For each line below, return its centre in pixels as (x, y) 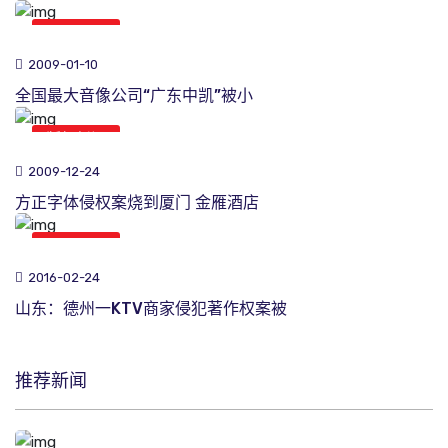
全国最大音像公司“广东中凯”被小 (134, 96)
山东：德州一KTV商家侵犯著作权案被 (151, 309)
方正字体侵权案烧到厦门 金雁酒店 (137, 202)
